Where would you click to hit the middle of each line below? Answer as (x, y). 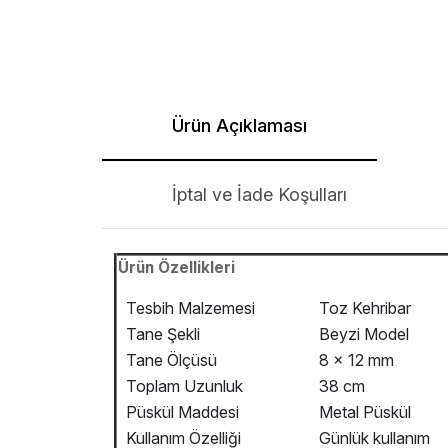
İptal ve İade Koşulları (312, 194)
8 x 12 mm (354, 360)
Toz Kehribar (363, 308)
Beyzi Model (362, 334)
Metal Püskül (363, 412)
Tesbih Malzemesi (186, 308)
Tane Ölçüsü (167, 360)
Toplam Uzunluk (182, 386)
